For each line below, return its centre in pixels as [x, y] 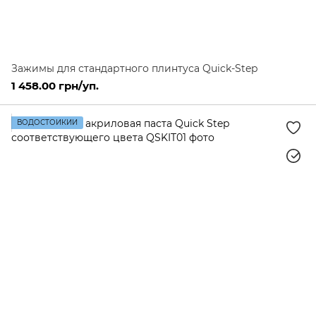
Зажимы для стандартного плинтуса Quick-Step [134, 68]
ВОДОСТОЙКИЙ [47, 122]
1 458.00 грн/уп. [55, 86]
